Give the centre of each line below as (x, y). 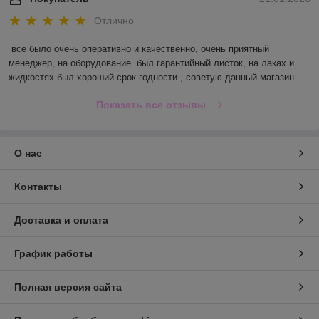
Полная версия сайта (68, 287)
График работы (53, 254)
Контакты (38, 187)
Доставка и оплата (61, 220)
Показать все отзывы (151, 105)
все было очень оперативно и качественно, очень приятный (140, 49)
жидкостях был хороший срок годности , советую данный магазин (151, 78)
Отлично (114, 21)
